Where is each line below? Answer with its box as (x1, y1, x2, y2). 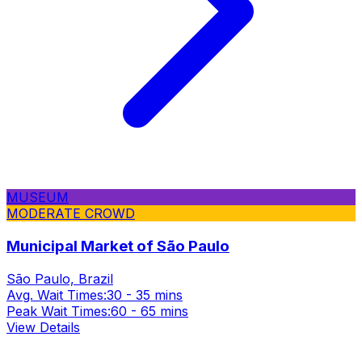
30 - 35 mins (107, 286, 183, 303)
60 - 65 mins (111, 302, 188, 319)
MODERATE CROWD (6, 205, 135, 222)
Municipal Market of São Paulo (6, 236, 229, 255)
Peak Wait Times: (6, 302, 111, 319)
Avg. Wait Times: (6, 286, 107, 303)
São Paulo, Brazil (6, 270, 113, 287)
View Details (6, 318, 80, 335)
